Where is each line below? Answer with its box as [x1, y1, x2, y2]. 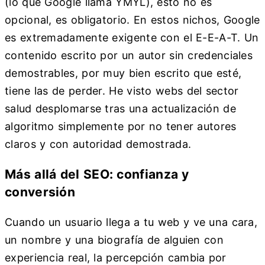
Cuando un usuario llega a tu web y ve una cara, [5, 215, 258, 228]
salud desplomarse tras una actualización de [5, 102, 236, 115]
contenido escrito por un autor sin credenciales [5, 49, 253, 62]
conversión [5, 184, 76, 199]
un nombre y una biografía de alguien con [5, 233, 224, 246]
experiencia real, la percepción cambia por [5, 251, 227, 264]
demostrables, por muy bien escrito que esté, [5, 66, 242, 79]
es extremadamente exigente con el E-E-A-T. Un [5, 31, 259, 44]
